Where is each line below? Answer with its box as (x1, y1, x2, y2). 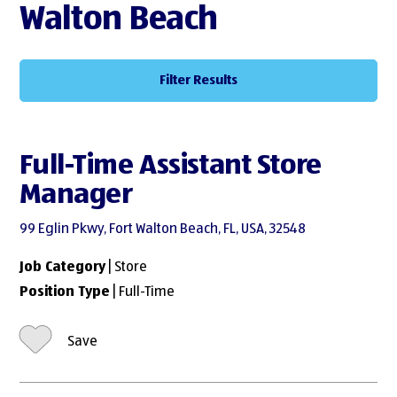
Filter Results (160, 73, 237, 87)
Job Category (19, 261, 106, 276)
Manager (19, 180, 133, 209)
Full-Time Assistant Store (19, 151, 322, 180)
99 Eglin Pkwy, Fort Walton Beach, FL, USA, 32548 (19, 222, 307, 237)
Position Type (19, 285, 111, 300)
